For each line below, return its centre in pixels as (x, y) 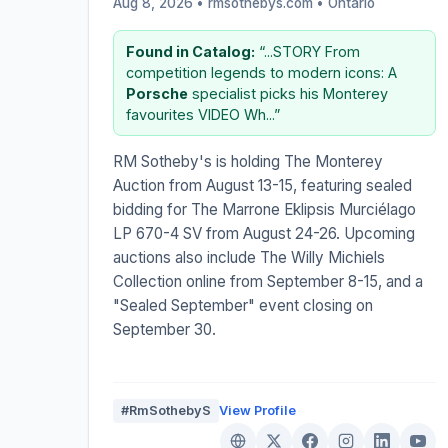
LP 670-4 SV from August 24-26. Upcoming (264, 233)
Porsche (157, 93)
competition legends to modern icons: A (261, 72)
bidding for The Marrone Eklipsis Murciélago (264, 209)
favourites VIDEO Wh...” (203, 114)
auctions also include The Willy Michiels (249, 257)
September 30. (164, 329)
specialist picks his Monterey (288, 93)
